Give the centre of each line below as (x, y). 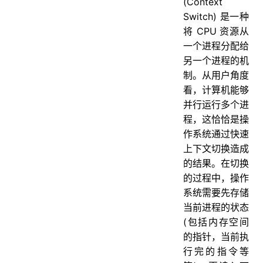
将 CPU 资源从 (216, 31)
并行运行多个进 (216, 104)
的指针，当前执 (216, 236)
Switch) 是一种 (216, 16)
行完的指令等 (216, 251)
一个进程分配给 (216, 45)
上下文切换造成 (216, 148)
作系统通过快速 (216, 134)
